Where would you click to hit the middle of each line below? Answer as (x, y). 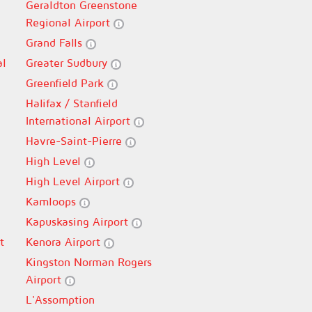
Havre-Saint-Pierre (75, 141)
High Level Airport (74, 181)
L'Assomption (60, 299)
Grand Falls (55, 42)
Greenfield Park (66, 83)
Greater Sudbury (68, 63)
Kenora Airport (64, 242)
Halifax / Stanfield (71, 103)
